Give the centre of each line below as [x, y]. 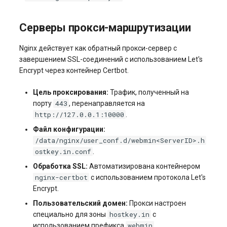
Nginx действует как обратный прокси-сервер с [98, 48]
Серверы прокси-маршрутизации [105, 28]
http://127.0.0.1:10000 [79, 115]
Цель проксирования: [70, 92]
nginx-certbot [61, 177]
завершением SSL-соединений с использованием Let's [111, 59]
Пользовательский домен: [80, 203]
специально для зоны [70, 214]
